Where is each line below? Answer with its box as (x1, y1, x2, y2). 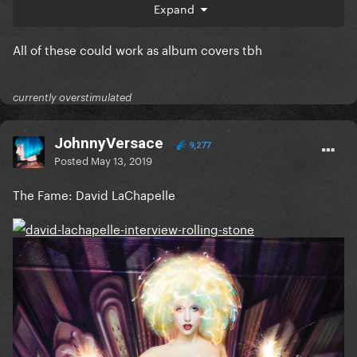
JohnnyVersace (54, 134, 163, 153)
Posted (54, 151, 91, 168)
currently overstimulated (13, 91, 131, 104)
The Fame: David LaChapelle (13, 184, 175, 204)
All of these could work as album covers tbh (13, 39, 262, 59)
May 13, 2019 (91, 151, 152, 168)
